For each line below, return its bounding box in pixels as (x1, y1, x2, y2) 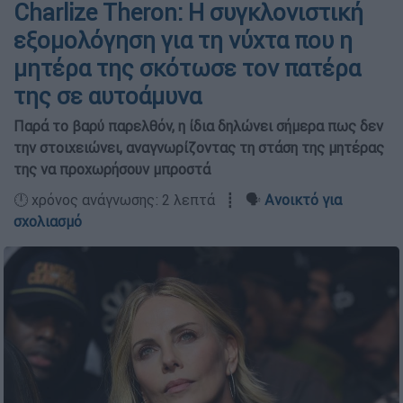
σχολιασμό (13, 212, 82, 230)
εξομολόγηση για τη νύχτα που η (13, 26, 353, 55)
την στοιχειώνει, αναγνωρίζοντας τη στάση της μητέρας (13, 139, 384, 157)
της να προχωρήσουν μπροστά (13, 160, 210, 178)
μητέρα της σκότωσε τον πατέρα (13, 54, 361, 83)
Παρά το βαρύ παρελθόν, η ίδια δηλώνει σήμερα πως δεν (13, 117, 383, 135)
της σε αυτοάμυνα (13, 82, 201, 111)
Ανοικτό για (264, 191, 342, 209)
